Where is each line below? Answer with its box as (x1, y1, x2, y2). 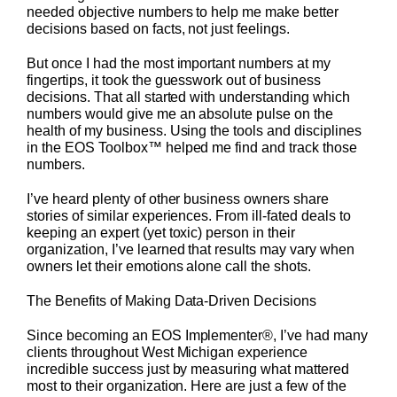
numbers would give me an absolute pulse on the (27, 106, 334, 122)
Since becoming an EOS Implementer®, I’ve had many (27, 328, 369, 344)
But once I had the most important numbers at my (27, 56, 331, 72)
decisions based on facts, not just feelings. (27, 21, 291, 37)
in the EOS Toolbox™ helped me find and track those (27, 140, 358, 156)
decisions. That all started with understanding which (27, 90, 350, 105)
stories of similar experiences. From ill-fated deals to (27, 208, 351, 224)
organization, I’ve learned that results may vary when (27, 242, 354, 258)
